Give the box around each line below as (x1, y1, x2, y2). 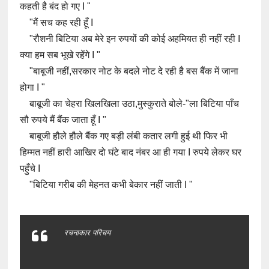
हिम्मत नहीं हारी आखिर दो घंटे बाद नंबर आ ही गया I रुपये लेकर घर (20, 147, 242, 157)
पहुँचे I (20, 163, 43, 174)
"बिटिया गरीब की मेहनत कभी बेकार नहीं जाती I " (20, 180, 193, 190)
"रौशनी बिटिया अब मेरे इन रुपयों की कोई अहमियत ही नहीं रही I (20, 34, 241, 44)
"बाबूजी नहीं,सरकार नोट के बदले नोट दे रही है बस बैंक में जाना (20, 66, 239, 76)
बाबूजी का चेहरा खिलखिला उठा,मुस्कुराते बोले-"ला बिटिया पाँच (20, 98, 240, 109)
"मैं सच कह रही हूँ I (20, 17, 96, 28)
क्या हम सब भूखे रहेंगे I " (20, 50, 101, 60)
